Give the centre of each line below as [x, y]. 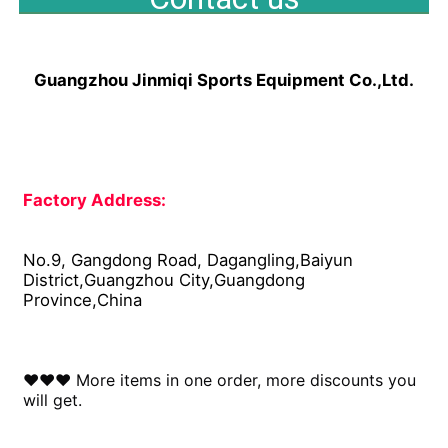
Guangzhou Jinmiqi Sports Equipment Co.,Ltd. [224, 79]
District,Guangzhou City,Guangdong [164, 279]
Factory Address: [97, 199]
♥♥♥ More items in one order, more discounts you [220, 379]
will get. [53, 399]
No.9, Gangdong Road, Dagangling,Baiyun [188, 259]
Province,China [83, 299]
